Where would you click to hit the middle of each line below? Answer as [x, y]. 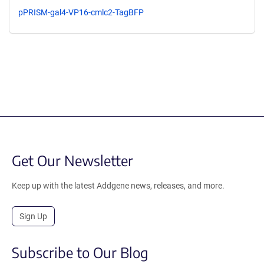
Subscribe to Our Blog [80, 252]
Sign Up [33, 216]
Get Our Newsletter [72, 160]
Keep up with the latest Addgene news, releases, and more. [118, 185]
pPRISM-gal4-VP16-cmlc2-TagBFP [81, 12]
